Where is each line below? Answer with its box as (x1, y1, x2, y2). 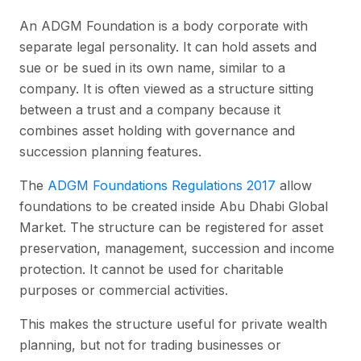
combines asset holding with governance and (19, 122, 295, 139)
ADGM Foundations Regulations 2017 (48, 177, 276, 194)
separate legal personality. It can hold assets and (19, 39, 317, 56)
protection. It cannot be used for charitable (19, 261, 284, 278)
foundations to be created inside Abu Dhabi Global (19, 198, 328, 215)
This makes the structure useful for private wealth (19, 316, 327, 333)
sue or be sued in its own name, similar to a (19, 60, 285, 77)
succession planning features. (19, 143, 201, 160)
